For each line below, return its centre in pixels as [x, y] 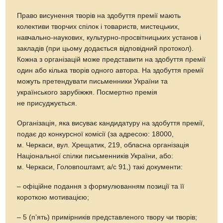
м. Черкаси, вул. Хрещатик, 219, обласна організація [103, 145]
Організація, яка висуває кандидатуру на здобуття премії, [111, 123]
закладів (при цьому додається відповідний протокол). [106, 48]
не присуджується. [47, 103]
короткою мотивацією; [53, 198]
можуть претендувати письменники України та [93, 81]
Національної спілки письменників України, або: [95, 156]
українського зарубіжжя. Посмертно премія [87, 92]
